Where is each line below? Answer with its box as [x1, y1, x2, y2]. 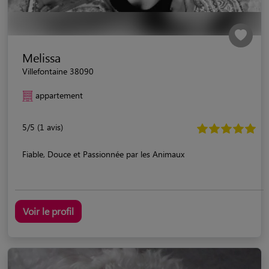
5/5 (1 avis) [22, 121, 63, 133]
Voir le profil [23, 204, 74, 217]
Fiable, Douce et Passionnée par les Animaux [22, 148, 184, 160]
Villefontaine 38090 [22, 65, 94, 77]
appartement [35, 89, 83, 101]
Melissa [22, 49, 61, 65]
